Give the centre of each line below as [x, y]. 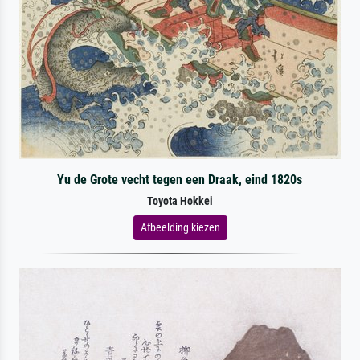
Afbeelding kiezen [180, 227]
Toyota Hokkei [180, 201]
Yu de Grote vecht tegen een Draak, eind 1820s [180, 179]
